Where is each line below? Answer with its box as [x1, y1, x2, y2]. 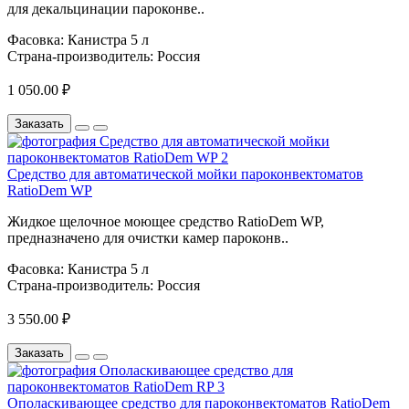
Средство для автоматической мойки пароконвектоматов [7, 166, 363, 183]
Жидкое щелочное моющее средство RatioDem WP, [7, 214, 324, 230]
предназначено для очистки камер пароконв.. [7, 230, 288, 246]
